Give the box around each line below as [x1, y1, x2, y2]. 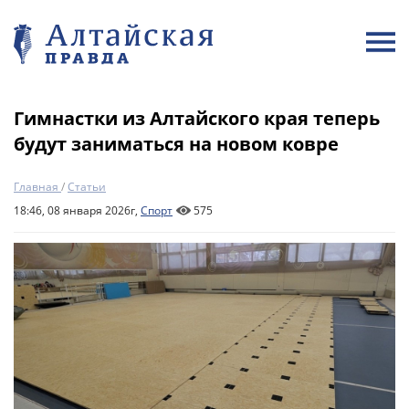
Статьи [68, 179, 106, 194]
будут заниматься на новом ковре [14, 131, 339, 156]
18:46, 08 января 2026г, [14, 203, 141, 218]
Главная [14, 179, 58, 194]
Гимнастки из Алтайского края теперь [14, 106, 380, 131]
